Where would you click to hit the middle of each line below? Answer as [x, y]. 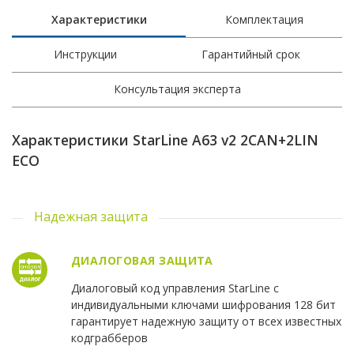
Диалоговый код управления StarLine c [175, 288]
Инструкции [86, 55]
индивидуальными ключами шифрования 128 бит [203, 305]
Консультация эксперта [177, 89]
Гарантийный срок [250, 55]
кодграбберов [109, 338]
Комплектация [264, 20]
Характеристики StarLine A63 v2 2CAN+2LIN [165, 140]
